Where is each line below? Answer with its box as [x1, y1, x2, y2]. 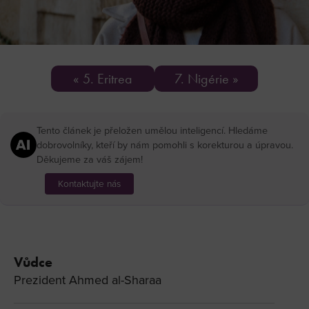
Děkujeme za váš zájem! [37, 152, 143, 166]
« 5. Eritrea [73, 70, 132, 87]
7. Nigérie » [174, 70, 239, 87]
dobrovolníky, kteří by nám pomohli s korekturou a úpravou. [37, 137, 293, 152]
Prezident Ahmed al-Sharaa [14, 270, 161, 288]
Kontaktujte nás [58, 177, 121, 190]
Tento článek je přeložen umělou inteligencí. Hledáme [37, 123, 268, 137]
